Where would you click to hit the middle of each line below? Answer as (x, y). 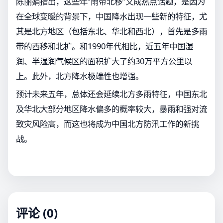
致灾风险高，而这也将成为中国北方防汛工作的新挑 (108, 123)
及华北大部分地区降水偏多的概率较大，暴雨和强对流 (111, 109)
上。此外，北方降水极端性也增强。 (80, 76)
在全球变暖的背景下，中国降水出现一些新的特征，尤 (111, 16)
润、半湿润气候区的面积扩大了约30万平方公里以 (104, 61)
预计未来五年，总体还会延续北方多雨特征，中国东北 (111, 94)
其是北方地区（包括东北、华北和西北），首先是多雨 (111, 31)
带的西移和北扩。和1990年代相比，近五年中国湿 (105, 46)
